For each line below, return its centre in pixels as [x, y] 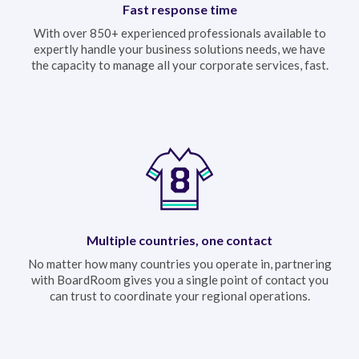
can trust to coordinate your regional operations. [179, 295]
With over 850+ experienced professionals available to [179, 32]
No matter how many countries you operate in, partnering [179, 263]
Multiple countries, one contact [179, 240]
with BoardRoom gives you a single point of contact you [179, 279]
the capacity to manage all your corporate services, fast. [179, 65]
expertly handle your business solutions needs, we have [179, 48]
